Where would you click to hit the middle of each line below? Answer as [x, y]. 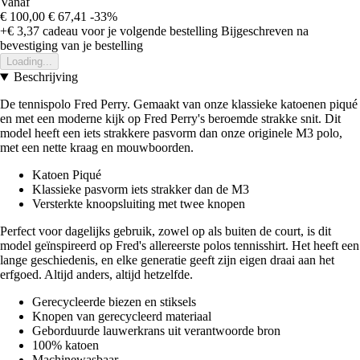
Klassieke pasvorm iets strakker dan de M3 [141, 190]
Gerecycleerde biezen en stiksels [114, 302]
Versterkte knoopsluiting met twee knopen [139, 204]
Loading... [29, 62]
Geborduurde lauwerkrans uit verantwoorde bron [156, 331]
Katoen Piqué [67, 175]
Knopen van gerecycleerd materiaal [122, 317]
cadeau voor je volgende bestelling [129, 31]
